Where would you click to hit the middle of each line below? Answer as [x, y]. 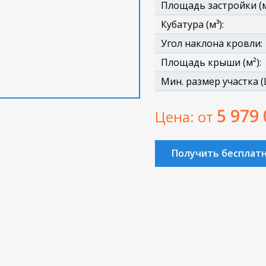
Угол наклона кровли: [212, 43]
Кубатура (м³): [192, 24]
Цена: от [186, 117]
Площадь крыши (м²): [211, 62]
